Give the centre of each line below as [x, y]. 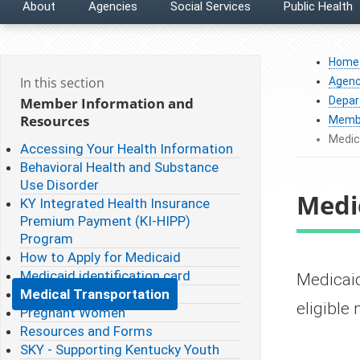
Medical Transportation [95, 294]
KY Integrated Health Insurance [115, 203]
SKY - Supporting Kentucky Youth [120, 349]
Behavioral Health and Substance [119, 167]
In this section [62, 82]
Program [47, 238]
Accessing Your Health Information [127, 148]
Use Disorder [59, 184]
